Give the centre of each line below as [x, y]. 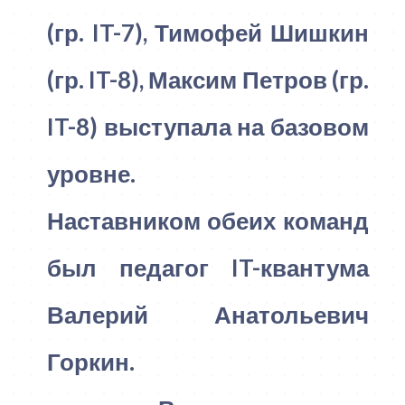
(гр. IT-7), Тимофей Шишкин [208, 32]
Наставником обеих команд [208, 220]
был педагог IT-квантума [208, 267]
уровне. [91, 173]
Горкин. [90, 361]
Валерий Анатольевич [208, 314]
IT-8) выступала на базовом [208, 126]
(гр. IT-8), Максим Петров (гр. [208, 79]
